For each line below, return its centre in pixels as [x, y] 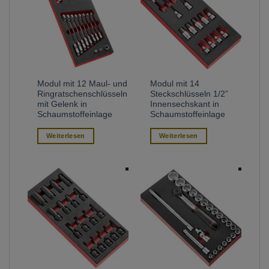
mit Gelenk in [62, 104]
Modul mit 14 [175, 83]
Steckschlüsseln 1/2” [189, 94]
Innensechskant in [185, 104]
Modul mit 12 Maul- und [83, 83]
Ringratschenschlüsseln [83, 94]
